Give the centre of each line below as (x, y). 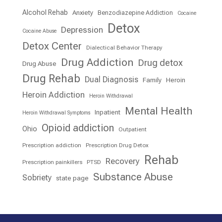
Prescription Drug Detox (117, 145)
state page (72, 178)
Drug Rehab (51, 79)
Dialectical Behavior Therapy (124, 48)
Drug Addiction (97, 62)
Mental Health (158, 111)
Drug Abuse (39, 64)
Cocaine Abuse (39, 31)
